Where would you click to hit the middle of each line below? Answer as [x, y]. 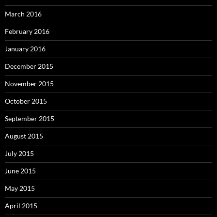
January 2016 [25, 48]
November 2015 [29, 83]
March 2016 [23, 14]
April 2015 [21, 205]
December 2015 [29, 66]
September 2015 [30, 118]
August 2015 [24, 136]
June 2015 [20, 170]
